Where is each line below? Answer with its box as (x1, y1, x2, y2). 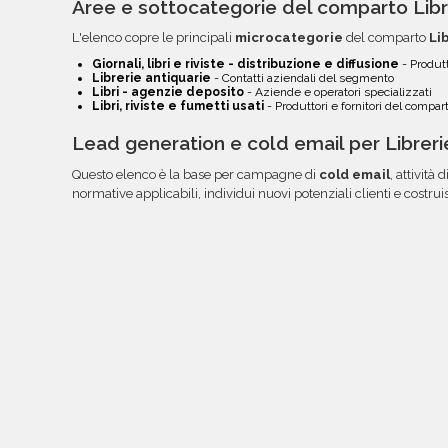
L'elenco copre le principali (72, 30, 235, 46)
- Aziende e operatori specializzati (244, 85, 432, 100)
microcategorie (235, 30, 343, 46)
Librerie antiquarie (92, 71, 211, 86)
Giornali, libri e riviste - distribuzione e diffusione (92, 57, 399, 72)
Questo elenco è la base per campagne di (72, 166, 319, 182)
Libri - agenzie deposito (92, 85, 244, 100)
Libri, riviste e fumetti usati (92, 99, 264, 114)
